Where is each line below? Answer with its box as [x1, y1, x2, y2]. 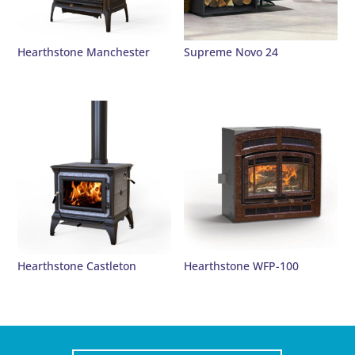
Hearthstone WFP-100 [184, 258, 300, 273]
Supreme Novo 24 [184, 44, 279, 59]
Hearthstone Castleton [17, 258, 137, 273]
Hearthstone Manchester [17, 44, 151, 59]
